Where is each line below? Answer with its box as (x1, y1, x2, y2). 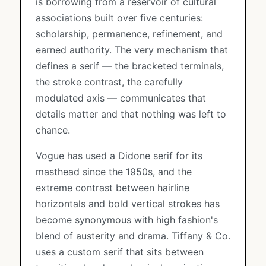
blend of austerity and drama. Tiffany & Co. (36, 230, 230, 242)
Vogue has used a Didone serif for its (36, 150, 202, 161)
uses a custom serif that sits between (36, 246, 204, 258)
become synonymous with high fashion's (36, 214, 218, 226)
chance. (36, 124, 70, 136)
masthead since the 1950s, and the (36, 166, 192, 178)
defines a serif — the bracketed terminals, (36, 60, 224, 72)
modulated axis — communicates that (36, 92, 206, 104)
